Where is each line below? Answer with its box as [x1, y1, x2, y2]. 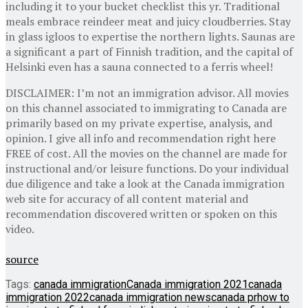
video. [5, 221, 34, 236]
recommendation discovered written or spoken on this [5, 206, 277, 221]
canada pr [211, 290, 257, 304]
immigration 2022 [5, 290, 89, 304]
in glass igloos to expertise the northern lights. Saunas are [5, 28, 295, 44]
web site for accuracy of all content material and [5, 190, 248, 206]
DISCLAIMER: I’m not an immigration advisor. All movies [5, 85, 289, 100]
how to [257, 290, 289, 304]
